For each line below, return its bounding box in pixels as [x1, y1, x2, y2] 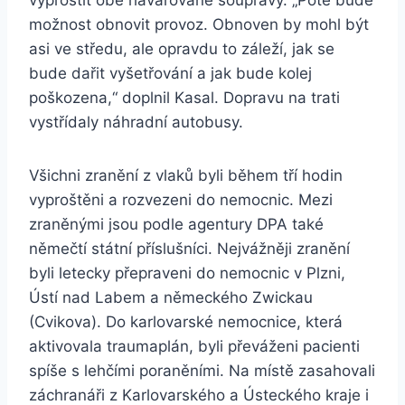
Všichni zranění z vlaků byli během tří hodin [29, 166, 343, 185]
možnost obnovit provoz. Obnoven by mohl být [29, 15, 369, 34]
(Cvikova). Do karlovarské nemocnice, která [29, 313, 343, 332]
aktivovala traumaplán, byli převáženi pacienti [29, 337, 360, 356]
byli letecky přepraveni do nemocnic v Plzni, [29, 264, 345, 283]
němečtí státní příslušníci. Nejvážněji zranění [29, 240, 350, 259]
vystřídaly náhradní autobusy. [29, 113, 243, 132]
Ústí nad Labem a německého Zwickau [29, 288, 313, 307]
